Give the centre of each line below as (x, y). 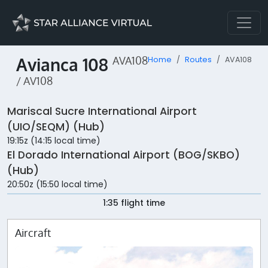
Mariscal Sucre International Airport (102, 112)
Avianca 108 (64, 65)
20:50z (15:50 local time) (57, 185)
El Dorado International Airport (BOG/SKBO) (124, 155)
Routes (198, 60)
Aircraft (33, 233)
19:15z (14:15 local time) (54, 141)
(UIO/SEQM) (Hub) (56, 127)
